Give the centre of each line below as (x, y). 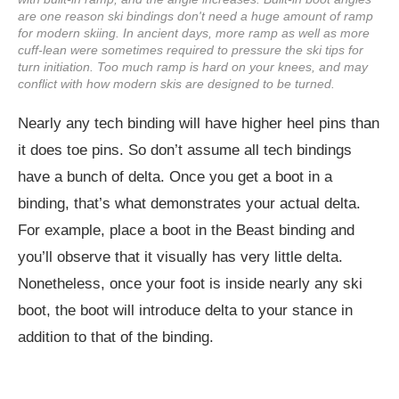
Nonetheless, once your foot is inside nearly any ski (190, 283)
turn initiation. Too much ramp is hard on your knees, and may (193, 66)
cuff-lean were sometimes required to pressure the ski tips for (191, 49)
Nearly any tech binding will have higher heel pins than (199, 123)
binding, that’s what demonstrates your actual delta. (189, 203)
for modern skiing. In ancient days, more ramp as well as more (194, 33)
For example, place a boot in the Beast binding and (186, 230)
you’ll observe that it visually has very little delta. (180, 256)
